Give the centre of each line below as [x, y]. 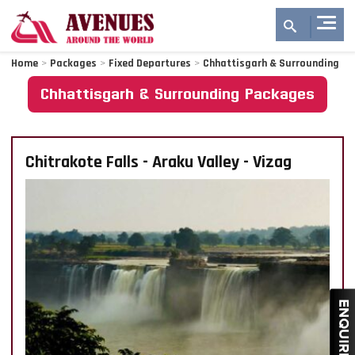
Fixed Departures [150, 63]
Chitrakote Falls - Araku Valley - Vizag [158, 162]
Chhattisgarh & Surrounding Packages [177, 92]
